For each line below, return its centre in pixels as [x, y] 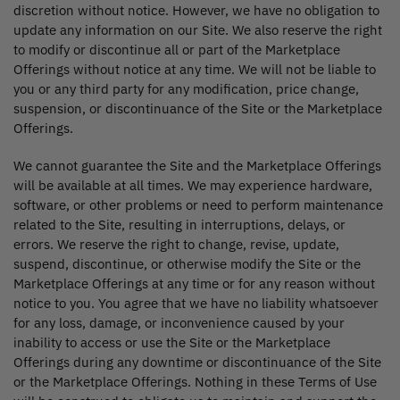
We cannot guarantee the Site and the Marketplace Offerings [197, 165]
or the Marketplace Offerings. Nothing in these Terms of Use [195, 381]
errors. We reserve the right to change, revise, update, [176, 244]
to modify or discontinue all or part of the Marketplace [177, 50]
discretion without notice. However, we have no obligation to [196, 11]
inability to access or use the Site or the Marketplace [172, 342]
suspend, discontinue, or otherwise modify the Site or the [187, 263]
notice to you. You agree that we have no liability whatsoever [196, 303]
